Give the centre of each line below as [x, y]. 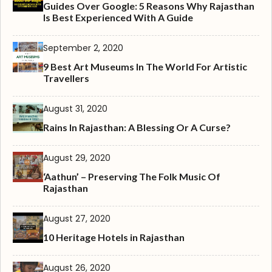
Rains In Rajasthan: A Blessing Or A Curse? [137, 127]
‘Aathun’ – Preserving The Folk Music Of [132, 177]
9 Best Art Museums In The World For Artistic [145, 67]
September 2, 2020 [83, 48]
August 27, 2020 [77, 219]
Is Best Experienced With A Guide [118, 18]
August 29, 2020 [77, 158]
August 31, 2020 [75, 109]
